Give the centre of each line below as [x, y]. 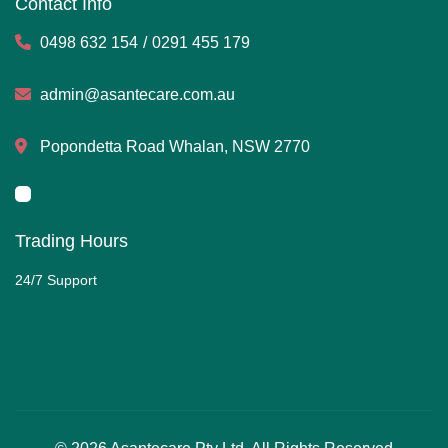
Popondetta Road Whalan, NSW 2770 [175, 146]
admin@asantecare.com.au [137, 94]
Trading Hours [71, 240]
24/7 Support [56, 279]
